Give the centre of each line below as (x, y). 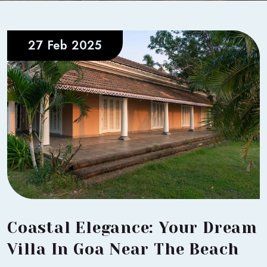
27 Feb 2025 (65, 45)
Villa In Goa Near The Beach (123, 249)
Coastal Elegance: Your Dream (132, 227)
